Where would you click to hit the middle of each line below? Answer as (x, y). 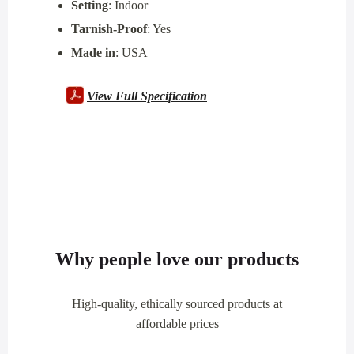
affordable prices (177, 323)
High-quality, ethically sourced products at (177, 303)
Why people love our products (177, 259)
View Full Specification (147, 96)
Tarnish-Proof (109, 28)
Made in (93, 52)
